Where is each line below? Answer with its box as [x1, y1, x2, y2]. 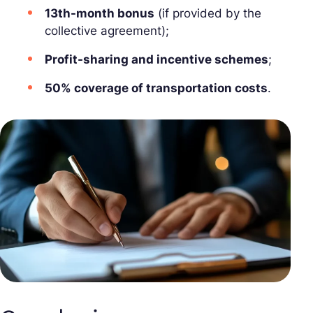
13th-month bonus [45, 6, 154, 21]
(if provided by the [154, 6, 261, 21]
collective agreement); [45, 24, 169, 38]
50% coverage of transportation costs [45, 81, 268, 96]
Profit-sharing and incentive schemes [45, 52, 268, 67]
